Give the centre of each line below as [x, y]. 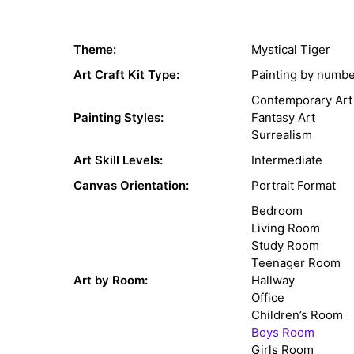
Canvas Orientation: [131, 186]
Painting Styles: [119, 118]
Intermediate [287, 160]
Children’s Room [297, 315]
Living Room [286, 228]
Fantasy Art [283, 118]
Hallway [273, 281]
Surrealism [282, 135]
